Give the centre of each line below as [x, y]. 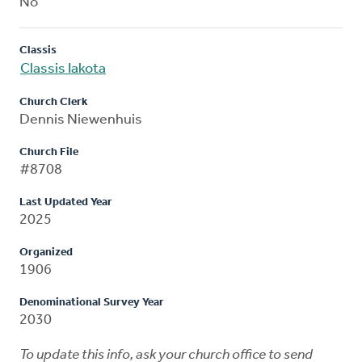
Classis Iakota [63, 69]
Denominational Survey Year [92, 302]
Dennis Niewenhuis [81, 120]
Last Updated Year [66, 202]
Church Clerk [53, 102]
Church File [49, 152]
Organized [46, 252]
